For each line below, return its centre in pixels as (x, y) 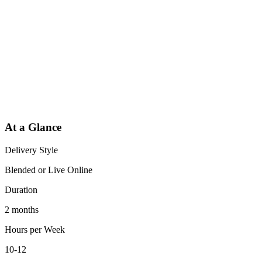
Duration (21, 189)
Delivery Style (31, 150)
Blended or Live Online (49, 170)
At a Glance (33, 127)
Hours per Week (35, 229)
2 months (22, 209)
